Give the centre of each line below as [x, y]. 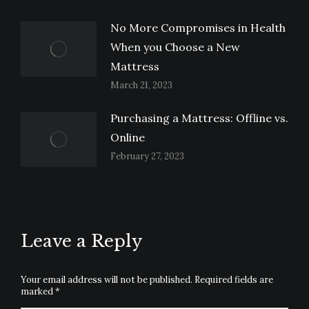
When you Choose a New [175, 47]
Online [128, 138]
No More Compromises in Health [198, 28]
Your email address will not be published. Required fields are [147, 280]
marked [38, 292]
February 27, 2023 [147, 157]
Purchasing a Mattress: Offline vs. [199, 118]
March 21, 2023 [141, 86]
